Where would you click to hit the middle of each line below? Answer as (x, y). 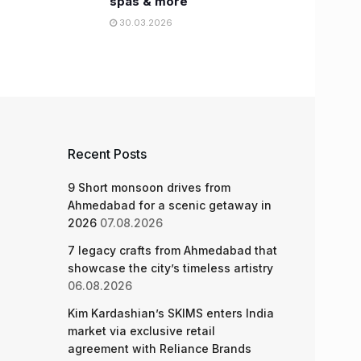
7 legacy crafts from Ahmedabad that (172, 250)
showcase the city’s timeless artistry (170, 268)
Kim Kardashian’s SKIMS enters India (170, 313)
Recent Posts (107, 154)
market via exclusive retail (141, 331)
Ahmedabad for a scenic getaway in (169, 205)
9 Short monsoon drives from (149, 187)
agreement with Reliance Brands (159, 349)
